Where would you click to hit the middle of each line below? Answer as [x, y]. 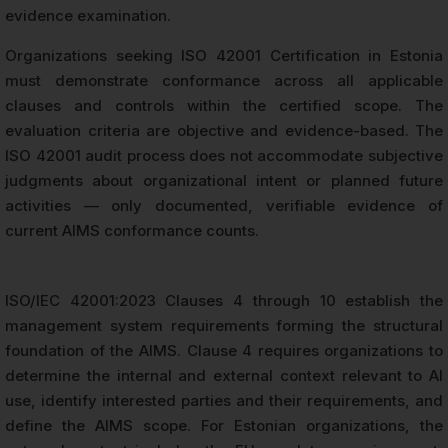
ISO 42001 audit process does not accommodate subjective [224, 156]
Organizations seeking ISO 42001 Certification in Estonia [224, 56]
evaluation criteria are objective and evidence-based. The [224, 131]
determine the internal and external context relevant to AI [224, 376]
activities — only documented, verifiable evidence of [224, 206]
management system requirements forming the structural [224, 326]
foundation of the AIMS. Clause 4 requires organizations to [224, 351]
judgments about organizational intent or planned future [224, 181]
